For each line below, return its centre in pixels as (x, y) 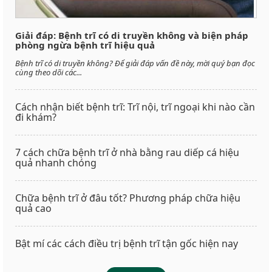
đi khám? (36, 117)
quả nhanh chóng (56, 162)
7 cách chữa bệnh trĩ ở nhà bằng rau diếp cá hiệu (127, 152)
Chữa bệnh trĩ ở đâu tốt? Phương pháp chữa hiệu (128, 198)
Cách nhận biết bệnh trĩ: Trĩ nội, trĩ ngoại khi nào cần (135, 107)
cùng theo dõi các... (49, 72)
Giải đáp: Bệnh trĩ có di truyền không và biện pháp (132, 35)
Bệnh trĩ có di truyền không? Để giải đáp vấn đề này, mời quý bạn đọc (135, 63)
